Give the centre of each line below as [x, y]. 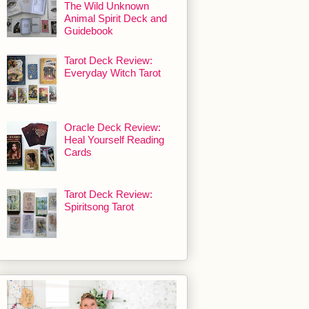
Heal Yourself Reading [114, 140]
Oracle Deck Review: [112, 128]
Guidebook [89, 31]
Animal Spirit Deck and [116, 19]
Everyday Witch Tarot [112, 73]
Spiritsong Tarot [99, 207]
